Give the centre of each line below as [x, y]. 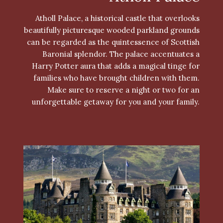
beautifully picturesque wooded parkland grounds [111, 30]
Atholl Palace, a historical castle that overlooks [117, 18]
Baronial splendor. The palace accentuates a [121, 54]
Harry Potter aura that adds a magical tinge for [115, 66]
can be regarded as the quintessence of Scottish [113, 42]
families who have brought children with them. [116, 78]
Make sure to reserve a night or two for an [123, 90]
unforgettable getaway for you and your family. [115, 102]
